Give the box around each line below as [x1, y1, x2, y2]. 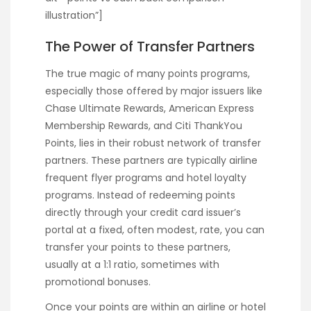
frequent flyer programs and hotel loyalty [45, 170, 246, 185]
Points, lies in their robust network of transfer [45, 135, 261, 150]
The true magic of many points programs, [45, 66, 250, 81]
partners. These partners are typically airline [45, 153, 258, 167]
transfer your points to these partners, [45, 239, 230, 254]
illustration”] [45, 8, 103, 22]
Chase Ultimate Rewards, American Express [45, 101, 254, 115]
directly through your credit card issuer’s [45, 205, 241, 219]
